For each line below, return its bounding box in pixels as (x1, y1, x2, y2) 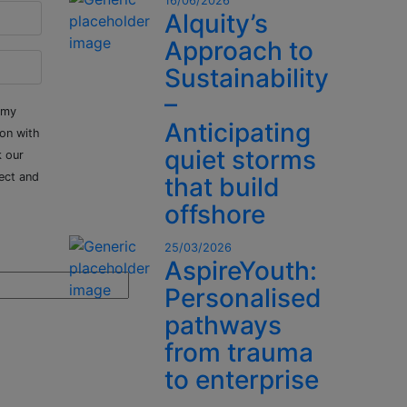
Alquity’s (164, 8, 268, 40)
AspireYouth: (164, 255, 317, 287)
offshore (164, 199, 265, 231)
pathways (164, 310, 282, 342)
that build (164, 172, 280, 203)
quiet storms (164, 144, 316, 176)
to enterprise (164, 364, 319, 396)
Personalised (164, 283, 322, 314)
